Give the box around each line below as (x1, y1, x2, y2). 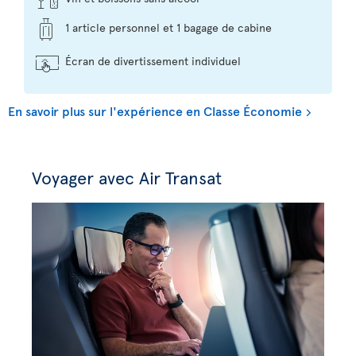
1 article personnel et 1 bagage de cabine (65, 20, 272, 36)
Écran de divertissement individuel (65, 53, 241, 69)
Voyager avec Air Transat (32, 165, 222, 190)
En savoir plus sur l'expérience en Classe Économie (8, 102, 302, 120)
